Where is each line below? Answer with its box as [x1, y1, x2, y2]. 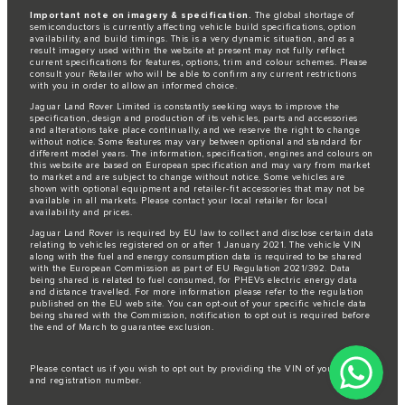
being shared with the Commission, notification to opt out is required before [30, 310, 370, 322]
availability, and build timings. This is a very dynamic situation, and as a [30, 33, 355, 45]
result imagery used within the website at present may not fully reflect [30, 45, 345, 57]
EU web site [108, 298, 162, 310]
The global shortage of [251, 10, 354, 22]
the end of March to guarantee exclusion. [30, 322, 213, 334]
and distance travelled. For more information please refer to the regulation [30, 287, 364, 298]
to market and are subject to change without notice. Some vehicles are [30, 172, 345, 184]
